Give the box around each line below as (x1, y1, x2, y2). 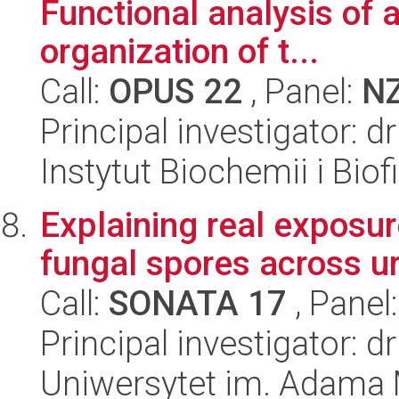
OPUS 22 (109, 71, 242, 111)
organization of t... (40, 31, 319, 71)
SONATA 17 (109, 283, 287, 323)
